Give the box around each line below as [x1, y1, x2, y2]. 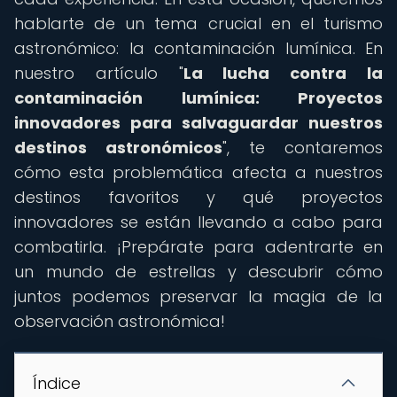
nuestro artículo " [14, 62, 183, 84]
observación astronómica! [14, 310, 225, 332]
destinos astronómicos [14, 136, 222, 159]
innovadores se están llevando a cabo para [14, 211, 383, 233]
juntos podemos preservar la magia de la [14, 285, 383, 307]
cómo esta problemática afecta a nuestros [14, 161, 383, 183]
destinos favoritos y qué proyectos [14, 186, 383, 208]
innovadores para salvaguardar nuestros [14, 112, 383, 134]
